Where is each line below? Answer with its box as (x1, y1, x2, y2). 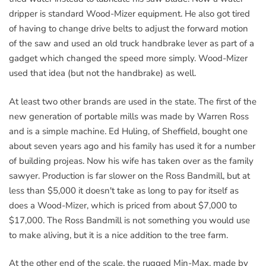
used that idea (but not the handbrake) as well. (9, 67, 196, 79)
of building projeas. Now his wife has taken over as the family (9, 154, 254, 167)
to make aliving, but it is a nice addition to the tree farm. (9, 229, 228, 241)
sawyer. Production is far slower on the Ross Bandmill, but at (9, 169, 250, 182)
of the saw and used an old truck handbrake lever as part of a (9, 37, 254, 49)
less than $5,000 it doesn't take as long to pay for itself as (9, 184, 239, 197)
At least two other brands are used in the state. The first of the (9, 95, 256, 107)
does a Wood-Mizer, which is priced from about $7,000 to (9, 199, 237, 211)
